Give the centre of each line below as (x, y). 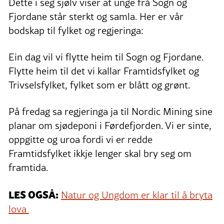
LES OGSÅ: (33, 194)
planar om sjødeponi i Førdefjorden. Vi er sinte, (110, 125)
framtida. (28, 167)
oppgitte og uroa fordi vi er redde (80, 139)
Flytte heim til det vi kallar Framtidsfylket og (104, 71)
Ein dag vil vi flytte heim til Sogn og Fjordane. (106, 57)
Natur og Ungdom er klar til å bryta (137, 195)
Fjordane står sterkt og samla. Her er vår (96, 16)
